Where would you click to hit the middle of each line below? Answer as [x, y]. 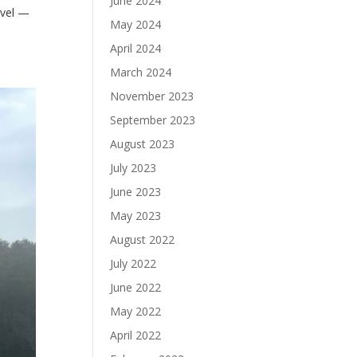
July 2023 [133, 168]
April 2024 [136, 48]
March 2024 [141, 72]
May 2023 [136, 216]
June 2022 [136, 287]
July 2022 [133, 263]
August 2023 [143, 144]
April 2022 [136, 335]
